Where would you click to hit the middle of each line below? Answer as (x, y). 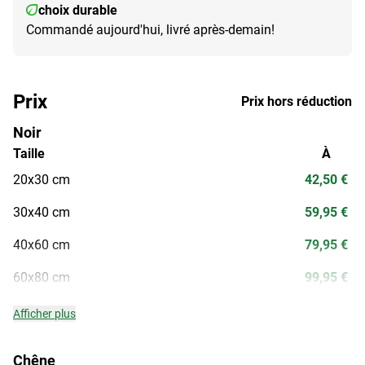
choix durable (78, 10)
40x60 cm (42, 244)
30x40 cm (42, 212)
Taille (29, 153)
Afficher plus (44, 313)
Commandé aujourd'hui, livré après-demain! (150, 29)
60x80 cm (42, 277)
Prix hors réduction (297, 101)
